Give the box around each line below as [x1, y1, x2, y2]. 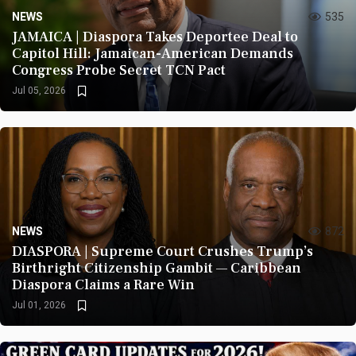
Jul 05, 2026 [12, 83, 66, 98]
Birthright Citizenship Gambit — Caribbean [12, 259, 301, 277]
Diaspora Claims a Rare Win [12, 276, 195, 294]
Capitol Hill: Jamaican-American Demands [12, 44, 293, 63]
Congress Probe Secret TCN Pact [12, 61, 226, 79]
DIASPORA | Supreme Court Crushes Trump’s [12, 242, 313, 261]
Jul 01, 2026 [12, 298, 66, 312]
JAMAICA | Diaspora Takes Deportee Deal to [12, 28, 298, 46]
